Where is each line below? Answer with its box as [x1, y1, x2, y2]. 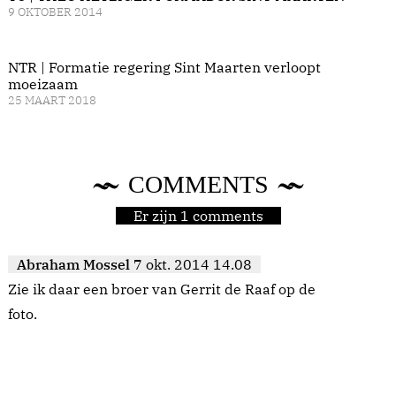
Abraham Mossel [17, 255, 130, 273]
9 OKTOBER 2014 [8, 4, 103, 19]
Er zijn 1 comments [133, 206, 263, 225]
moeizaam [8, 74, 78, 93]
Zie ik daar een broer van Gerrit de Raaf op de [8, 279, 316, 298]
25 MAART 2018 [8, 92, 96, 108]
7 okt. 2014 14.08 [133, 255, 252, 273]
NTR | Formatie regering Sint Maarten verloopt [8, 57, 321, 76]
